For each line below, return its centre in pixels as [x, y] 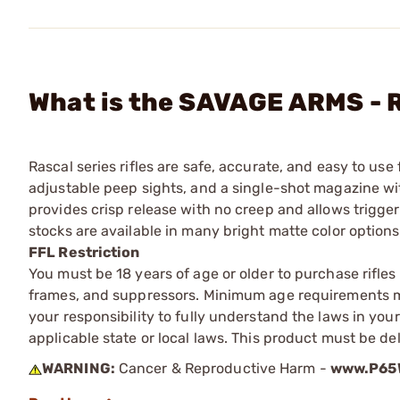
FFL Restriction [84, 252]
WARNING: [79, 368]
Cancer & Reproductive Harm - [222, 368]
